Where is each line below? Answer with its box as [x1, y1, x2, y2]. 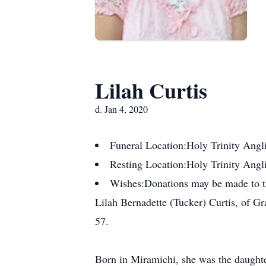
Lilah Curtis [95, 75, 207, 106]
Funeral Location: [110, 138, 186, 152]
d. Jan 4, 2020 [95, 103, 148, 115]
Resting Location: [110, 157, 186, 171]
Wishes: [110, 176, 144, 190]
